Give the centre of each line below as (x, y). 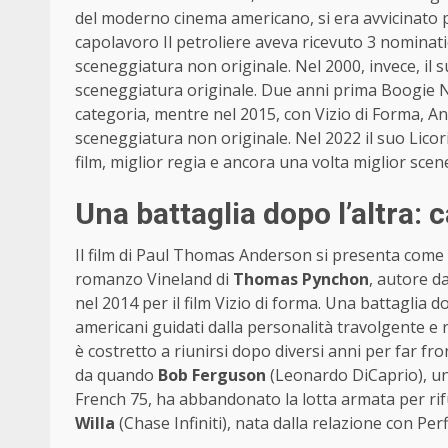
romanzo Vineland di (154, 279)
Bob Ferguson (212, 375)
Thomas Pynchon (301, 279)
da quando (116, 375)
